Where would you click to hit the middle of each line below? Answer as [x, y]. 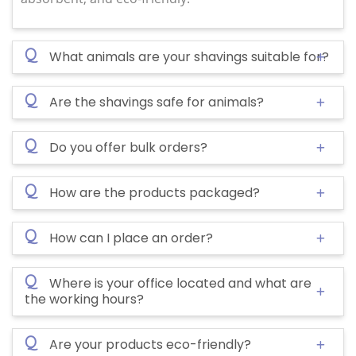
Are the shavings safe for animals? [157, 103]
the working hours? [84, 300]
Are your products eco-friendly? [150, 345]
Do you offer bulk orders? [128, 148]
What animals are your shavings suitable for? [189, 57]
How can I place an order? [131, 238]
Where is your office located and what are [180, 284]
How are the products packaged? [155, 193]
